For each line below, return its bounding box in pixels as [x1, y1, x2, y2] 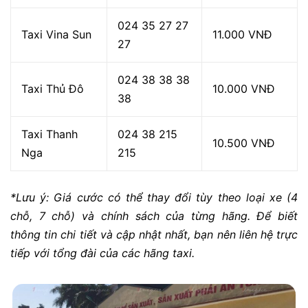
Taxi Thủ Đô [21, 82, 84, 96]
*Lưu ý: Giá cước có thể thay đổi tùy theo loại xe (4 [10, 190, 298, 205]
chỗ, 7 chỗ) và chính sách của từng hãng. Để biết [10, 209, 298, 223]
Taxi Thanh [21, 127, 78, 142]
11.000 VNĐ [212, 27, 272, 42]
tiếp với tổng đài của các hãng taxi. [10, 246, 195, 261]
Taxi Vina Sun [21, 27, 91, 42]
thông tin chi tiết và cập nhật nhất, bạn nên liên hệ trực [10, 228, 298, 242]
